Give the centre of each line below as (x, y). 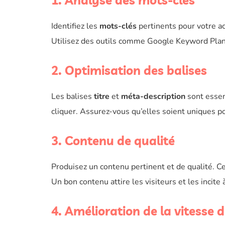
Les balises (73, 96)
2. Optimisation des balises (129, 70)
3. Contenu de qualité (113, 141)
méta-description (153, 96)
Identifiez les (75, 26)
